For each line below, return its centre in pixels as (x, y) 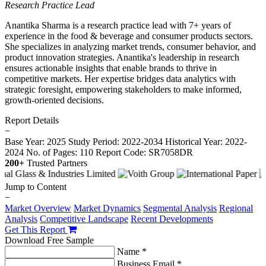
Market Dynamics (107, 208)
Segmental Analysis (180, 208)
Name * (132, 252)
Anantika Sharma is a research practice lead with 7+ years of (118, 26)
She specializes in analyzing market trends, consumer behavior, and (130, 47)
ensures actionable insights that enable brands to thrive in (111, 68)
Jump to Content (36, 187)
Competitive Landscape (84, 219)
